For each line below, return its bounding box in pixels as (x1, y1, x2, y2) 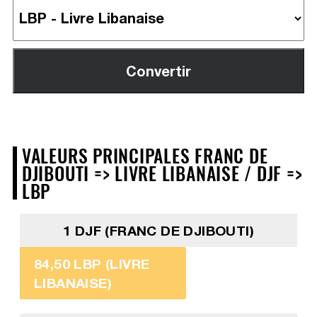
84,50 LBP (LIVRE (33, 255, 150, 272)
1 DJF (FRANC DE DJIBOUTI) (62, 221, 254, 238)
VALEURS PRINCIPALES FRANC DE (21, 141, 268, 168)
